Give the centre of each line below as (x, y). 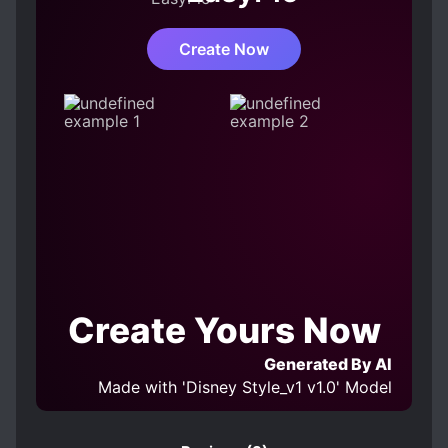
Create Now (224, 49)
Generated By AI (328, 364)
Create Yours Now (224, 330)
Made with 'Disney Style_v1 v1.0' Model (245, 387)
